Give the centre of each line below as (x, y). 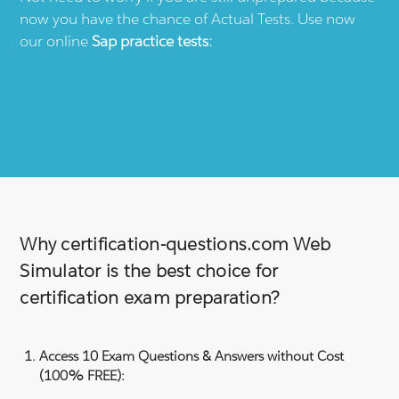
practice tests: (165, 41)
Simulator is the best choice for (149, 270)
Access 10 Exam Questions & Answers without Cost (192, 355)
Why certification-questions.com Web (175, 244)
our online (56, 41)
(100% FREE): (82, 375)
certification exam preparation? (150, 297)
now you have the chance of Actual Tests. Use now (188, 18)
